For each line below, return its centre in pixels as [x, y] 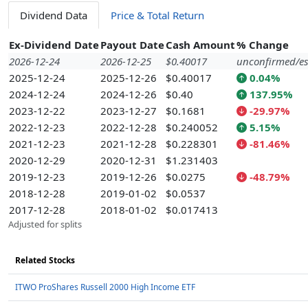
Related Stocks [45, 261]
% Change [263, 45]
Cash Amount [200, 45]
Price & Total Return [157, 15]
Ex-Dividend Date [54, 45]
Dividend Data [54, 15]
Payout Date [132, 45]
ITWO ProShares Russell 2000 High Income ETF [105, 287]
